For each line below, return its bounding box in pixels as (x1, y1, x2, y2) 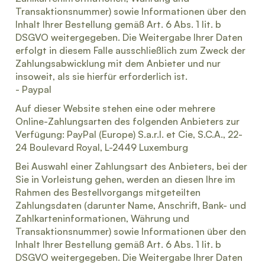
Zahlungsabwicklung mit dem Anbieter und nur (15, 57, 221, 69)
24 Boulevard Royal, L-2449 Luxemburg (15, 141, 188, 153)
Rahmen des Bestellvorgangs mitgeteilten (15, 186, 201, 198)
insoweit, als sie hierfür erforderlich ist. (15, 70, 188, 82)
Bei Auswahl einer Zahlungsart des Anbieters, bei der (15, 160, 247, 172)
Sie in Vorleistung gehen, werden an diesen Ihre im (15, 173, 235, 185)
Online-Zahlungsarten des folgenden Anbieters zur (15, 115, 240, 127)
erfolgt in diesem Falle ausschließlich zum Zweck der (15, 44, 245, 56)
